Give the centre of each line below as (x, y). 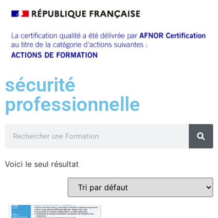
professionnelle (73, 105)
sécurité (40, 85)
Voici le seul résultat (42, 164)
